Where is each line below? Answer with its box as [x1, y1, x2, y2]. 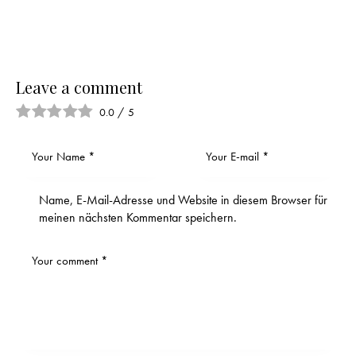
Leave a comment [16, 75, 142, 98]
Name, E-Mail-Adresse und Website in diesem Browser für [38, 192, 327, 209]
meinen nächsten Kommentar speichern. [38, 209, 237, 226]
